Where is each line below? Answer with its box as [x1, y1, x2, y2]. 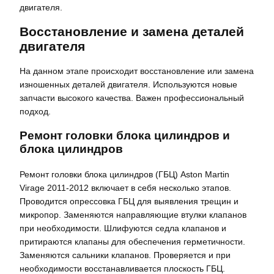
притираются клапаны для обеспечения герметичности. [20, 236, 245, 246]
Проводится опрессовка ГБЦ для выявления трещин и [20, 196, 239, 206]
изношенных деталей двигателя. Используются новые [20, 79, 237, 89]
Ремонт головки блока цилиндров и [20, 129, 230, 143]
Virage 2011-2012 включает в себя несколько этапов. [20, 182, 231, 193]
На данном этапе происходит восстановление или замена [20, 65, 254, 76]
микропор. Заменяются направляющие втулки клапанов [20, 209, 246, 220]
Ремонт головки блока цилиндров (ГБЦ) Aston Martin [20, 169, 229, 179]
